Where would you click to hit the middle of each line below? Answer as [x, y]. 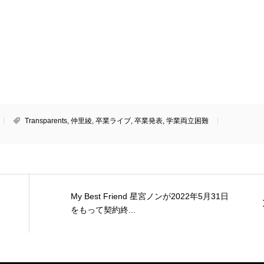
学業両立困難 [187, 121]
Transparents [46, 121]
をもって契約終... [103, 210]
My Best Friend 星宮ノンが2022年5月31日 [149, 197]
